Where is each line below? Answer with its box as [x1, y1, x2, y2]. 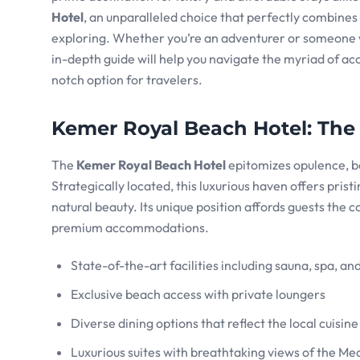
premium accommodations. [51, 219, 209, 236]
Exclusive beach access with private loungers [71, 286, 325, 303]
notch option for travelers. [51, 72, 202, 88]
